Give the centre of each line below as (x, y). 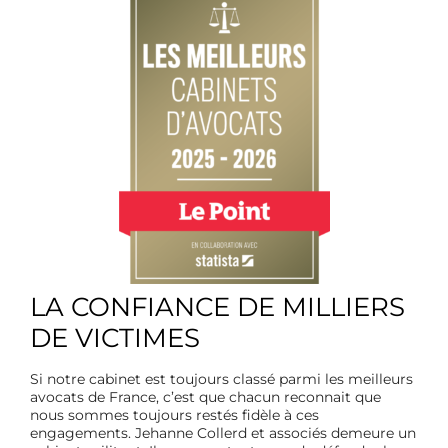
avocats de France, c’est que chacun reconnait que (205, 396)
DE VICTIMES (115, 337)
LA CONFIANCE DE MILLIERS (217, 306)
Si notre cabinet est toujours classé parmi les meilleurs (221, 378)
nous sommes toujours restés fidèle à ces (174, 414)
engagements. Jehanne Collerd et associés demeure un (223, 432)
